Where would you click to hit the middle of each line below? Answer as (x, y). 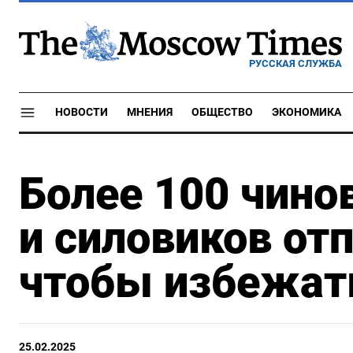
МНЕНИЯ (150, 112)
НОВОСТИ (82, 112)
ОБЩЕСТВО (222, 112)
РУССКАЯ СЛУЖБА (295, 63)
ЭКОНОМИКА (307, 112)
